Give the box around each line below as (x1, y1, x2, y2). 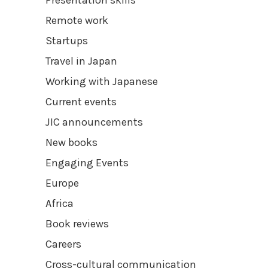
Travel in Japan (45, 54, 117, 68)
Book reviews (45, 217, 109, 230)
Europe (45, 176, 79, 190)
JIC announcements (45, 115, 143, 129)
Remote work (45, 13, 108, 27)
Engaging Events (45, 156, 129, 169)
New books (45, 135, 98, 149)
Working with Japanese (45, 74, 158, 88)
